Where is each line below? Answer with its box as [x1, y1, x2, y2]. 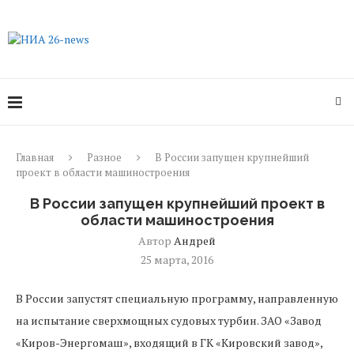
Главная [16, 150, 54, 164]
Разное [87, 150, 122, 164]
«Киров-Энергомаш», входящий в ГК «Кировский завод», [16, 335, 322, 350]
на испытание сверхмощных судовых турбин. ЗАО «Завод [16, 313, 322, 328]
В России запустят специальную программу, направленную [16, 291, 338, 306]
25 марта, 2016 [141, 252, 213, 267]
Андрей [174, 233, 216, 248]
